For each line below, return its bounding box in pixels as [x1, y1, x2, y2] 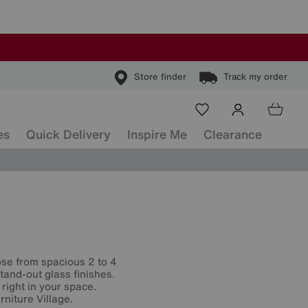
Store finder [134, 70, 186, 84]
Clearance [203, 125, 262, 143]
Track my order [223, 70, 287, 84]
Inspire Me [127, 125, 187, 143]
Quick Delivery [26, 125, 111, 143]
